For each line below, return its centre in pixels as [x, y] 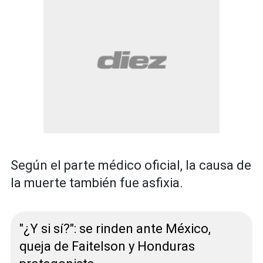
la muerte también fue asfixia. [97, 183]
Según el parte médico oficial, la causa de [131, 166]
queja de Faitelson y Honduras [107, 247]
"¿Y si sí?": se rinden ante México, [115, 229]
